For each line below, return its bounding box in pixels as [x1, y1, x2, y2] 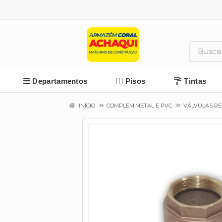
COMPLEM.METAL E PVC [107, 102, 172, 109]
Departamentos [32, 76, 88, 85]
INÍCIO [77, 102, 95, 109]
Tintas [184, 76, 207, 85]
